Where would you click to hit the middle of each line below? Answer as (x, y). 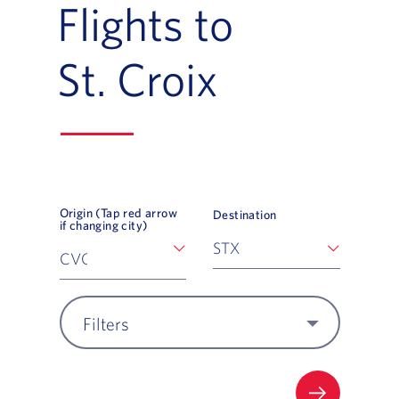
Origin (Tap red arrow (118, 213)
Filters (106, 324)
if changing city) (103, 226)
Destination (245, 215)
